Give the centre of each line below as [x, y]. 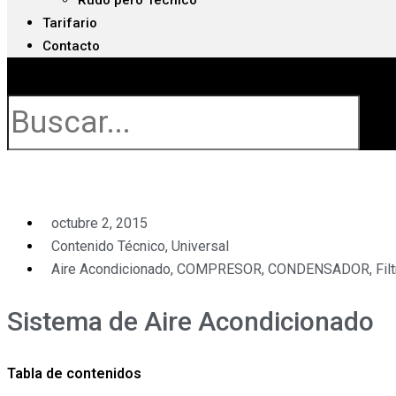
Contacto [71, 46]
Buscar [30, 83]
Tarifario [70, 23]
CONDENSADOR [319, 269]
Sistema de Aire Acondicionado [190, 321]
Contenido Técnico [108, 246]
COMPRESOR [219, 269]
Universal [200, 246]
